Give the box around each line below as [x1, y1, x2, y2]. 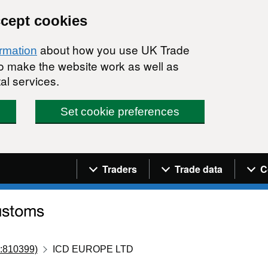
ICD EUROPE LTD [53, 243, 134, 254]
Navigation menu [77, 154, 181, 169]
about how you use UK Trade [37, 41, 190, 57]
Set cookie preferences [60, 105, 180, 118]
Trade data [175, 162, 223, 176]
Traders [102, 162, 137, 176]
